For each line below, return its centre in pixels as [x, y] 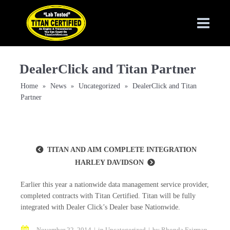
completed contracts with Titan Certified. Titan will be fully [108, 196]
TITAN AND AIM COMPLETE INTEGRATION [122, 150]
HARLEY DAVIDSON [109, 162]
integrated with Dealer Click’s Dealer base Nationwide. [100, 207]
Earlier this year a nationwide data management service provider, [115, 185]
